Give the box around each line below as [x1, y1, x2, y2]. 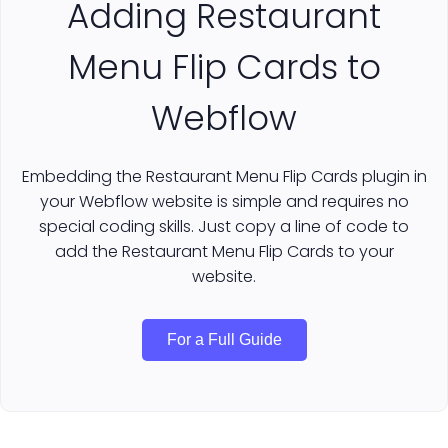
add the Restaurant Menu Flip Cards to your [54, 240, 394, 264]
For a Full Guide [166, 331, 282, 349]
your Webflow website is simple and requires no [39, 190, 409, 214]
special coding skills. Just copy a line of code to [39, 215, 409, 239]
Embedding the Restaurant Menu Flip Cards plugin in [21, 165, 427, 189]
